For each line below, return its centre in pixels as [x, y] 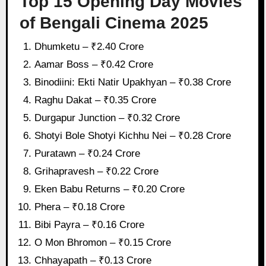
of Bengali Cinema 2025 [114, 23]
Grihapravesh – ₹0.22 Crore [97, 171]
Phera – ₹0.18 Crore [80, 207]
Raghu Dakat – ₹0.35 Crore [96, 100]
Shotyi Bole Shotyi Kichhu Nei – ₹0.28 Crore [133, 135]
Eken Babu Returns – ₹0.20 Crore [110, 189]
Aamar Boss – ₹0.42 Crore [94, 64]
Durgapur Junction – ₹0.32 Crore [107, 118]
